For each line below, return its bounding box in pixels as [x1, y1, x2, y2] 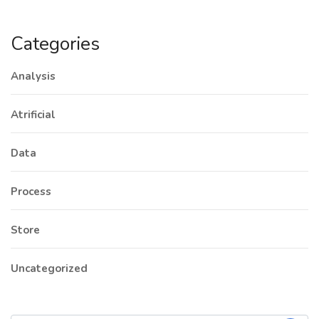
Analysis [11, 69, 56, 84]
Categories [11, 31, 100, 57]
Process [11, 184, 51, 199]
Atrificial [11, 108, 56, 122]
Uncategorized [11, 261, 88, 276]
